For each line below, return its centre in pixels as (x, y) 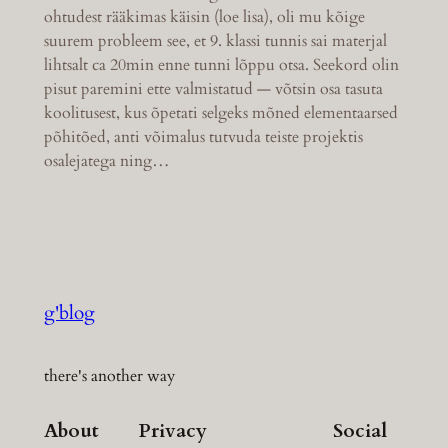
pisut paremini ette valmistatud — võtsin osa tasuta (213, 88)
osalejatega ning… (106, 160)
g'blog (69, 313)
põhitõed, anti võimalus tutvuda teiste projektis (203, 136)
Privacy (173, 430)
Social (360, 430)
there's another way (109, 375)
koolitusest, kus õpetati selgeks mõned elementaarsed (220, 112)
